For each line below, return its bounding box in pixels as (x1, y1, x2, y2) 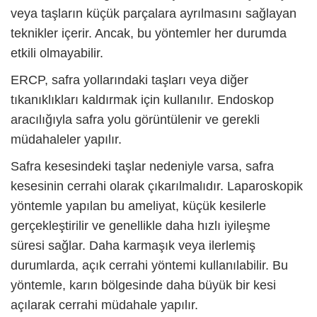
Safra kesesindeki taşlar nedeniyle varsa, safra (11, 158, 274, 173)
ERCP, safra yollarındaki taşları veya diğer (11, 72, 248, 87)
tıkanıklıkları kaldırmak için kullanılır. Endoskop (11, 92, 274, 107)
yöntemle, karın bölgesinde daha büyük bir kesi (11, 277, 276, 292)
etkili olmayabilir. (11, 45, 103, 60)
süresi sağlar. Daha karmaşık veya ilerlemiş (11, 238, 255, 253)
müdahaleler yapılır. (11, 132, 122, 146)
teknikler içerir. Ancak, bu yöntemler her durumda (11, 25, 287, 40)
